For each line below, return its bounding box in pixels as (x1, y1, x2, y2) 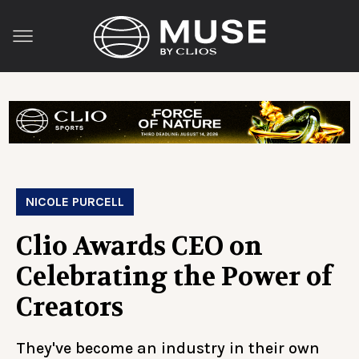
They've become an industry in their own (16, 338, 320, 357)
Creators (16, 290, 123, 324)
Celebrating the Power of (16, 260, 333, 293)
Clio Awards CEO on (16, 229, 263, 263)
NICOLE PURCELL (26, 193, 124, 209)
